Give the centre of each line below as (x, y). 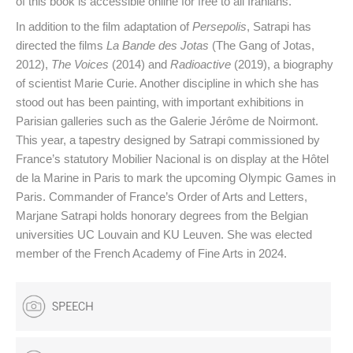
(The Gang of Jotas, (262, 45)
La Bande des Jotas (158, 45)
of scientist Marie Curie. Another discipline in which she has (167, 83)
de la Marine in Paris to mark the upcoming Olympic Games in (176, 177)
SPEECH (73, 307)
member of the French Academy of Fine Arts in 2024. (151, 253)
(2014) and (139, 64)
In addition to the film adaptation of (104, 26)
